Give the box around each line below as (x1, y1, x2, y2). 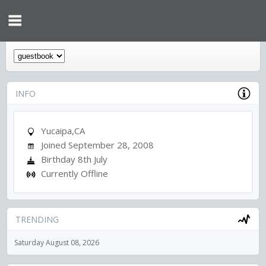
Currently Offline (41, 167, 108, 179)
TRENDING (15, 214, 59, 225)
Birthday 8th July (39, 153, 107, 165)
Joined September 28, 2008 (39, 139, 154, 151)
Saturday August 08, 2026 (14, 237, 99, 248)
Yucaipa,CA (39, 125, 85, 137)
